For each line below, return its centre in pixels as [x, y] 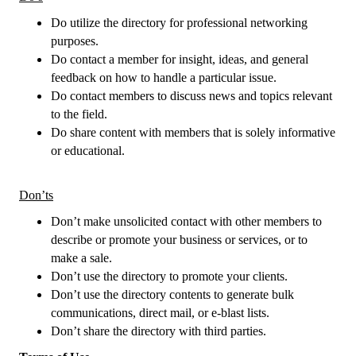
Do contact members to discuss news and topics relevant [192, 96]
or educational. [88, 151]
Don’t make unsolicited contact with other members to [186, 221]
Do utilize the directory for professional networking [179, 23]
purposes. [75, 41]
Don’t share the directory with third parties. [159, 331]
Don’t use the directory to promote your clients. [169, 276]
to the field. [79, 114]
